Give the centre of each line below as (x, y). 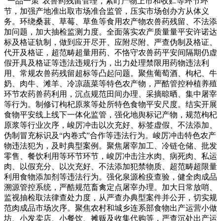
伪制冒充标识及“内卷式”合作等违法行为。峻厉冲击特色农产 (110, 135)
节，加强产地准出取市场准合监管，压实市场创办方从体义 (107, 11)
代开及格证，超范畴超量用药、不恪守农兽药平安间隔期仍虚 (110, 52)
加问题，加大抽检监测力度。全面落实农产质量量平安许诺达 (110, 32)
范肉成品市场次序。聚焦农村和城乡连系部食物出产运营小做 (110, 208)
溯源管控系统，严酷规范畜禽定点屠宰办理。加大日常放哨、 (110, 187)
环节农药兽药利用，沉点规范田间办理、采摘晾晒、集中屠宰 (110, 94)
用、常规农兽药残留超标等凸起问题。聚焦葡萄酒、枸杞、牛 (110, 73)
